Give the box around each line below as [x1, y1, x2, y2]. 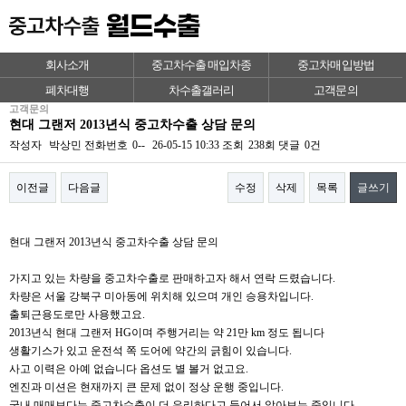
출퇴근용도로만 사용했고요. [9, 308, 145, 321]
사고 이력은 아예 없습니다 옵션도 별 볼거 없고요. [9, 362, 248, 375]
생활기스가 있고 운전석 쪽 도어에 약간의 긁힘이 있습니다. [9, 344, 292, 357]
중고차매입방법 [297, 58, 374, 72]
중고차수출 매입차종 [150, 58, 252, 72]
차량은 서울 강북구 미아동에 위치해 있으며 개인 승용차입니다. [9, 290, 314, 303]
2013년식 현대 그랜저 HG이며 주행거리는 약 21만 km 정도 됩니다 [9, 326, 324, 339]
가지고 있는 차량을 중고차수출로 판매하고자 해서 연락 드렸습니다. [9, 272, 335, 285]
